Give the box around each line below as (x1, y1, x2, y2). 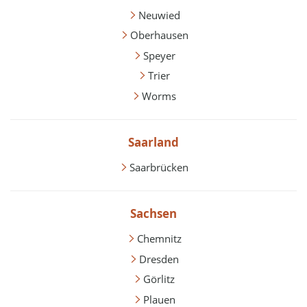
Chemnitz (136, 232, 182, 246)
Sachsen (130, 206, 177, 222)
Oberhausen (130, 28, 188, 42)
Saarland (128, 134, 179, 151)
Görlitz (143, 272, 175, 286)
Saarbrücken (130, 160, 188, 175)
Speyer (143, 48, 175, 62)
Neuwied (138, 8, 180, 22)
